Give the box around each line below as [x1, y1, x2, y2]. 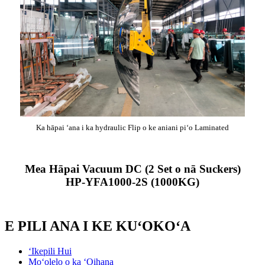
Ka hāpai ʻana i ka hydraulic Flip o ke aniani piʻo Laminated [36, 123, 229, 132]
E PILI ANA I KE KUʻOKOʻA [5, 218, 190, 234]
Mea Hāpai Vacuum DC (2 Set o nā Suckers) [24, 163, 241, 175]
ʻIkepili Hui [28, 245, 72, 256]
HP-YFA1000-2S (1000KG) [66, 176, 199, 188]
